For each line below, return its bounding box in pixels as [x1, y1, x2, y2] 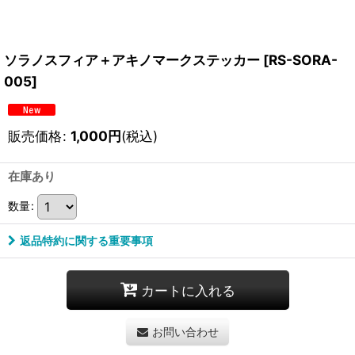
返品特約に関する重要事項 [20, 234, 153, 247]
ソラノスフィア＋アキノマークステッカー [4, 52, 260, 68]
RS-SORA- [269, 52, 338, 68]
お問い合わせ [151, 325, 219, 338]
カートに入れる [140, 281, 235, 299]
